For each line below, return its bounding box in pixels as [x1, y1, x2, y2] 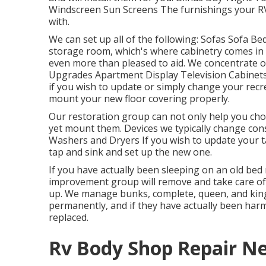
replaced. [49, 211, 88, 224]
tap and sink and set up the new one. [49, 145, 212, 159]
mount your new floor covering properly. [49, 92, 230, 105]
